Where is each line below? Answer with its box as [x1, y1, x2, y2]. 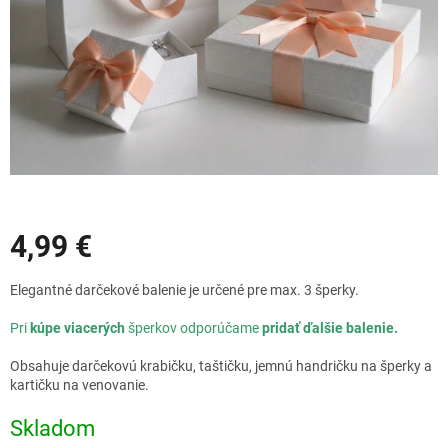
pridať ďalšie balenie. [259, 319, 398, 336]
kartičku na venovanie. [10, 376, 149, 393]
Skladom [10, 415, 95, 441]
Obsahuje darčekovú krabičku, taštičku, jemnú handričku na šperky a [10, 357, 432, 374]
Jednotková [9, 271, 83, 288]
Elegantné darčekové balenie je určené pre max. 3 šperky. [10, 281, 359, 298]
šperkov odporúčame [128, 319, 259, 336]
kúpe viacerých [27, 319, 128, 336]
